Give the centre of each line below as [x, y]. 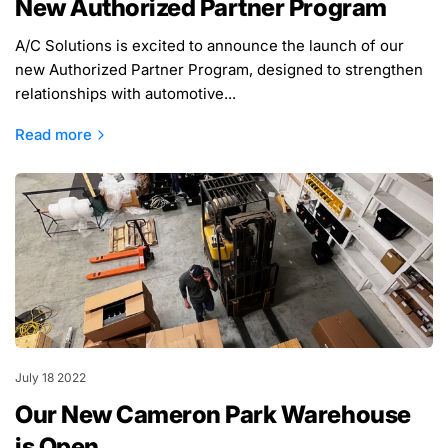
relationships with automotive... [126, 94]
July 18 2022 [50, 377]
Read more [53, 135]
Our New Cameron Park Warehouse [213, 414]
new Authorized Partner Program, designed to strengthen [219, 70]
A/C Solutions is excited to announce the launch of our [210, 46]
